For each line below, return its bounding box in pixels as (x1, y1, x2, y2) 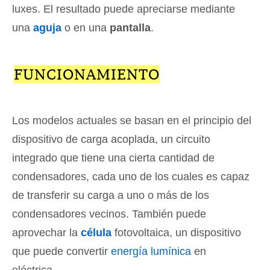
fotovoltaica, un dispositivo (111, 226, 241, 239)
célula (81, 226, 111, 239)
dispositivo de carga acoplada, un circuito (12, 133, 210, 145)
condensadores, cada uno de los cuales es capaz (12, 170, 250, 183)
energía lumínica (111, 245, 191, 257)
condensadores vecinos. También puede (12, 207, 206, 220)
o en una (61, 21, 110, 34)
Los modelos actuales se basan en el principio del (12, 114, 251, 127)
